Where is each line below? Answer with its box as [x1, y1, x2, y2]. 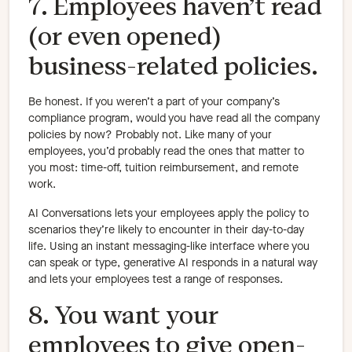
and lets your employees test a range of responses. [28, 272, 283, 288]
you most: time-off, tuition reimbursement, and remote [28, 160, 299, 176]
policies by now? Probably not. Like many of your [28, 127, 272, 143]
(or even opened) [28, 20, 221, 53]
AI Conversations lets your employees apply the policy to [28, 206, 309, 222]
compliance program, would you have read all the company [28, 111, 320, 126]
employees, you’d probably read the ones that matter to [28, 144, 304, 159]
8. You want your [28, 299, 218, 332]
